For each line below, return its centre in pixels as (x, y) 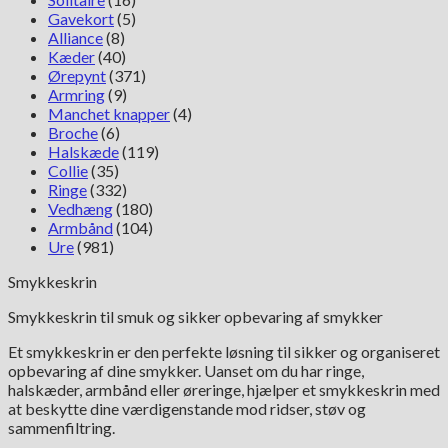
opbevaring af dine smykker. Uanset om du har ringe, (186, 370)
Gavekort (81, 18)
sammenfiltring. (61, 427)
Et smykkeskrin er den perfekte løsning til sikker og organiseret (224, 351)
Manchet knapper (109, 113)
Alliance (75, 37)
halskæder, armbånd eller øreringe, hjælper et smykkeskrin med (224, 389)
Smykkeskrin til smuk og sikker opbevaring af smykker (195, 316)
